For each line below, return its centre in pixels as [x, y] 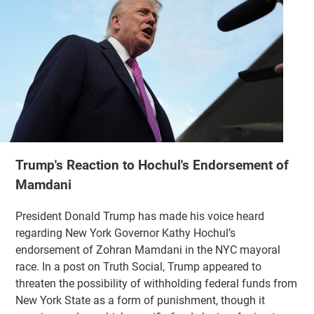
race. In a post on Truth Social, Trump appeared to [138, 266]
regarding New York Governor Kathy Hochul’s [125, 233]
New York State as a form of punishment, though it [140, 300]
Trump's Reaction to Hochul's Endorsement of [152, 165]
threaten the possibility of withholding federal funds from [156, 283]
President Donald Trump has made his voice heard [140, 216]
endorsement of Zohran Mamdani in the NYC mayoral [148, 250]
